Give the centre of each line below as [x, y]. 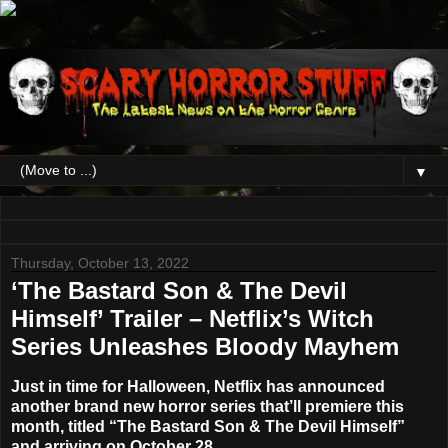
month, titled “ [64, 427]
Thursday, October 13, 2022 [100, 263]
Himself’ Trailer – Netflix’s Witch [192, 319]
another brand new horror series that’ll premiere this [207, 407]
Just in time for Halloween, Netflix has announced [198, 387]
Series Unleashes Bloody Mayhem [205, 347]
